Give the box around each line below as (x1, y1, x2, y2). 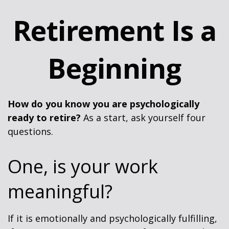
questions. (8, 125, 53, 138)
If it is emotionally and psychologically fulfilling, (8, 212, 217, 224)
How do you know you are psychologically (8, 98, 199, 110)
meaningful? (8, 179, 112, 204)
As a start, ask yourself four (81, 111, 205, 124)
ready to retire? (8, 111, 81, 124)
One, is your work (8, 154, 158, 179)
